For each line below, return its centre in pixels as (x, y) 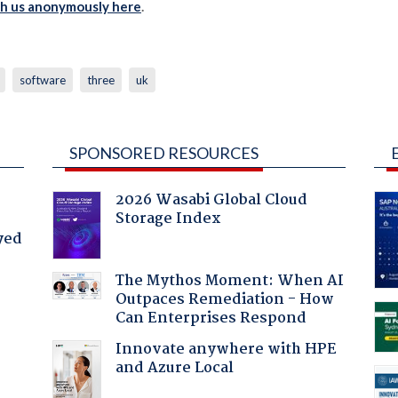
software (42, 80)
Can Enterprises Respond (211, 318)
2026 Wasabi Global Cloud (211, 200)
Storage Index (168, 219)
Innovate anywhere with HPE (226, 349)
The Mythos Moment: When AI (229, 281)
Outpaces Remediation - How (224, 299)
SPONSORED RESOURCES (163, 152)
